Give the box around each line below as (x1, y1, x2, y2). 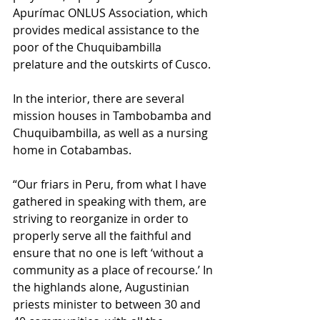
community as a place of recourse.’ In (13, 261, 216, 278)
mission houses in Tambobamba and (13, 107, 214, 124)
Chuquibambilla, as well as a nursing (13, 124, 211, 141)
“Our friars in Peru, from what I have (13, 176, 209, 192)
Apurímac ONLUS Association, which (13, 4, 211, 21)
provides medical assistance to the (13, 21, 202, 38)
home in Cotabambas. (13, 141, 131, 158)
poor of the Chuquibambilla (13, 39, 164, 55)
